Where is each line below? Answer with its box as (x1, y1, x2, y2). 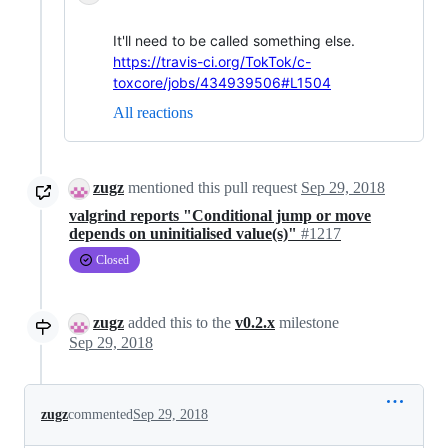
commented (68, 407, 133, 423)
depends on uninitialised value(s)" (69, 225, 301, 243)
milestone (275, 314, 339, 332)
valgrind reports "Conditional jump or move (69, 207, 371, 225)
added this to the (124, 314, 235, 332)
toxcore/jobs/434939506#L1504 (113, 73, 331, 91)
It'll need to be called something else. (113, 31, 355, 49)
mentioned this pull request (124, 178, 301, 196)
